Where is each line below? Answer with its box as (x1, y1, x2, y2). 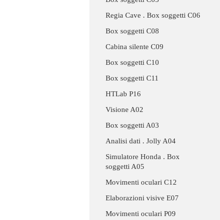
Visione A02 (106, 106, 143, 114)
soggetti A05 (106, 163, 144, 171)
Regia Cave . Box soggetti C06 (106, 11, 200, 20)
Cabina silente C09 (106, 43, 164, 51)
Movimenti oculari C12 (106, 178, 177, 187)
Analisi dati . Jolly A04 (106, 137, 176, 145)
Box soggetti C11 (106, 74, 159, 82)
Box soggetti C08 (106, 27, 159, 35)
